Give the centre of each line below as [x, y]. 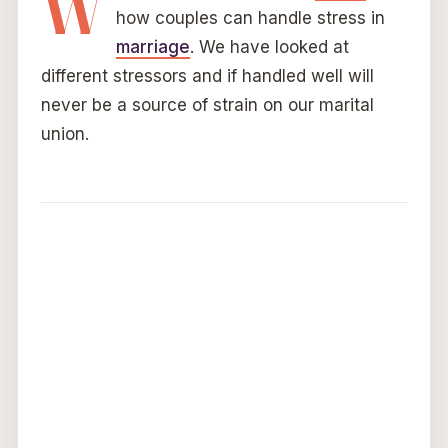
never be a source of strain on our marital [207, 104]
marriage [152, 46]
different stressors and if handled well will [207, 75]
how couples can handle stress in [250, 17]
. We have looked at [269, 46]
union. [64, 133]
